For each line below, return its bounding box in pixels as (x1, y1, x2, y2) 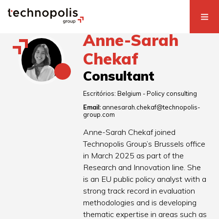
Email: (83, 103, 101, 111)
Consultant (83, 67, 155, 85)
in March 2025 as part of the (83, 151, 184, 161)
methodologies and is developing (83, 197, 197, 208)
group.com (83, 110, 115, 119)
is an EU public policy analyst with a (83, 174, 207, 184)
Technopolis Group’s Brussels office (83, 139, 206, 149)
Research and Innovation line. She (83, 162, 201, 173)
